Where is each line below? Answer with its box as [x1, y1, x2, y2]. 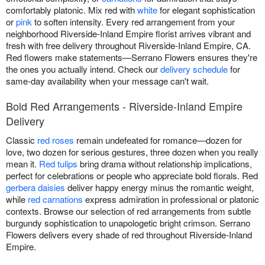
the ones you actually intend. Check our [6, 62, 160, 75]
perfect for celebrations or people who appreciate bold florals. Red [6, 169, 258, 182]
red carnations [28, 192, 83, 205]
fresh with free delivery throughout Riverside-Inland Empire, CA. [6, 38, 251, 51]
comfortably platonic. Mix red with [6, 3, 137, 16]
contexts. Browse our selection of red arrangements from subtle [6, 204, 251, 217]
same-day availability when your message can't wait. [6, 74, 209, 87]
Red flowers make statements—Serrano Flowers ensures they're [6, 50, 257, 63]
